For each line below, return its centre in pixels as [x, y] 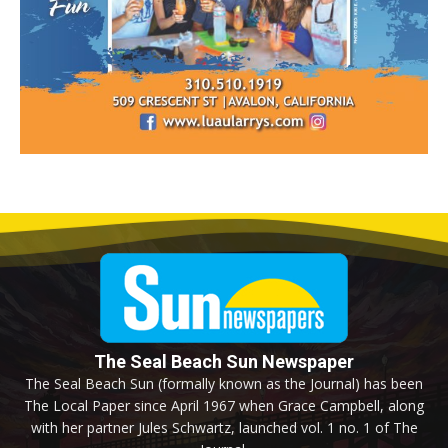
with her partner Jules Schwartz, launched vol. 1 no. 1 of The [224, 428]
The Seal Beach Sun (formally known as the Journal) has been [224, 384]
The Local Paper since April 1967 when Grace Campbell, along [224, 406]
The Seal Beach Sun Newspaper [224, 362]
